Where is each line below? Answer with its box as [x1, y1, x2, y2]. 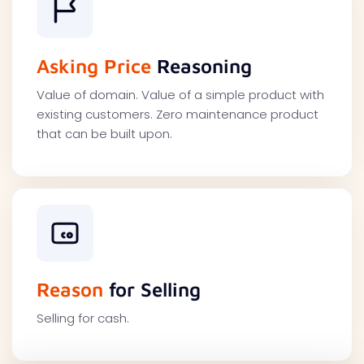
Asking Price [37, 54, 151, 78]
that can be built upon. [37, 125, 172, 143]
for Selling [103, 278, 201, 301]
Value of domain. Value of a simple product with [37, 86, 324, 104]
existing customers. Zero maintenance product [37, 106, 318, 123]
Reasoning [151, 54, 252, 78]
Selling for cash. [37, 310, 129, 327]
